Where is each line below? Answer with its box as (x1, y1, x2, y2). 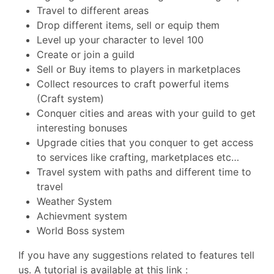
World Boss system (37, 224, 125, 237)
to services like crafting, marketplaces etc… (37, 151, 239, 163)
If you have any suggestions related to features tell (18, 249, 254, 261)
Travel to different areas (37, 4, 149, 17)
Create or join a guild (37, 48, 135, 61)
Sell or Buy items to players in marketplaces (37, 63, 240, 75)
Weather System (37, 195, 112, 207)
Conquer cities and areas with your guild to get (37, 107, 256, 119)
